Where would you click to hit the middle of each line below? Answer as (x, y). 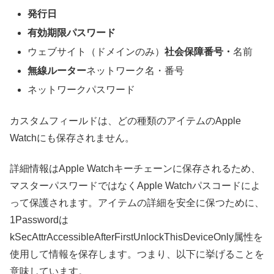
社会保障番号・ (199, 51)
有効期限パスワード (72, 32)
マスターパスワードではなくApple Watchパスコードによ (135, 186)
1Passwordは (39, 220)
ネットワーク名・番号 (135, 71)
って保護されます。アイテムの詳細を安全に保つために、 (137, 203)
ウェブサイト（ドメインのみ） (96, 51)
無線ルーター (57, 71)
